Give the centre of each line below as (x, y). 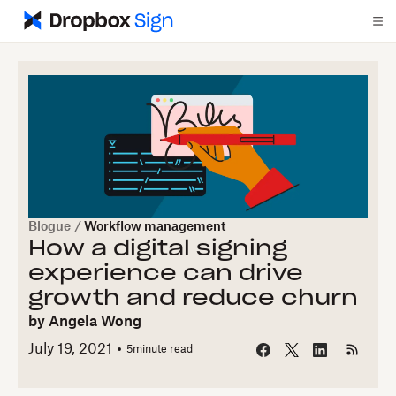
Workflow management (155, 227)
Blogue (49, 227)
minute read (163, 350)
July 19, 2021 (70, 350)
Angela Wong (95, 322)
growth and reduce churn (193, 299)
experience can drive (166, 274)
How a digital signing (158, 249)
